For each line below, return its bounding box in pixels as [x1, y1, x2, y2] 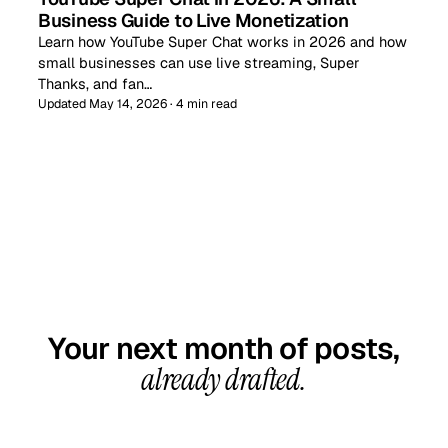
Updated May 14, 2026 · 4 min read [38, 95, 237, 113]
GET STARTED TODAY [159, 288, 295, 305]
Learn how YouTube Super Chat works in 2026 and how [38, 32, 407, 52]
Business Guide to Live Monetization [38, 8, 349, 33]
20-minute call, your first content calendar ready [23, 415, 425, 439]
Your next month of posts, [48, 329, 400, 369]
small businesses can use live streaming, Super [38, 53, 360, 73]
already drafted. [141, 360, 307, 400]
